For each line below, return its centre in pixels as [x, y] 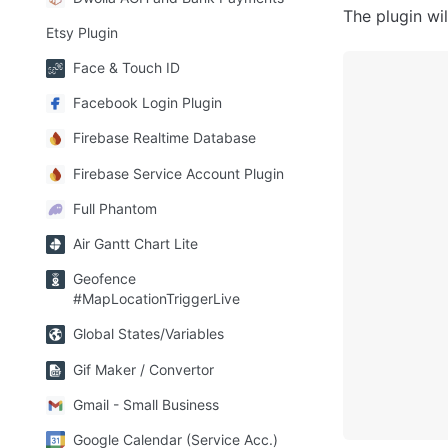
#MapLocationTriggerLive [156, 299]
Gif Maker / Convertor [143, 369]
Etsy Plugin [82, 32]
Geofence [104, 279]
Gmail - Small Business [146, 404]
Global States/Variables [148, 334]
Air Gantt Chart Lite [135, 244]
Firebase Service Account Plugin [178, 173]
